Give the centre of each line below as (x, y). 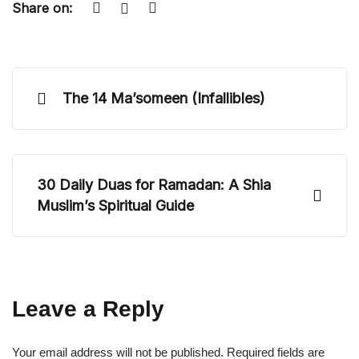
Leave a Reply (88, 309)
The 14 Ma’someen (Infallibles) (164, 99)
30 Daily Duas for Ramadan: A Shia (154, 185)
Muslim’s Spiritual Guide (115, 206)
